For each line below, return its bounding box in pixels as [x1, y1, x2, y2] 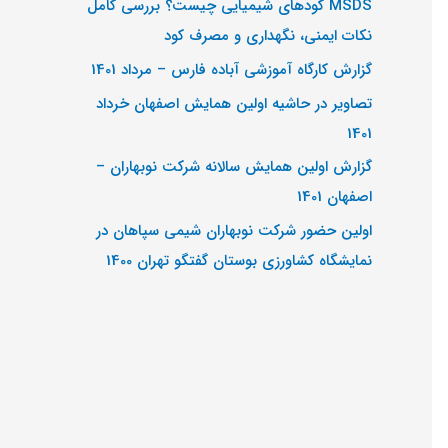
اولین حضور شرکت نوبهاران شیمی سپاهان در [96, 219, 372, 243]
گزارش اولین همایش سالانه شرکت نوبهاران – [96, 155, 372, 180]
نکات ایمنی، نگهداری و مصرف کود [164, 24, 372, 48]
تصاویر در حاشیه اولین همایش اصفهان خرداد [96, 91, 372, 116]
